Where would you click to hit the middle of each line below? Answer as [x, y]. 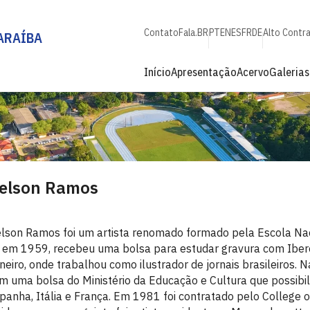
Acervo [253, 72]
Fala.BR [193, 33]
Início [157, 72]
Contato [161, 33]
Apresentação [204, 72]
